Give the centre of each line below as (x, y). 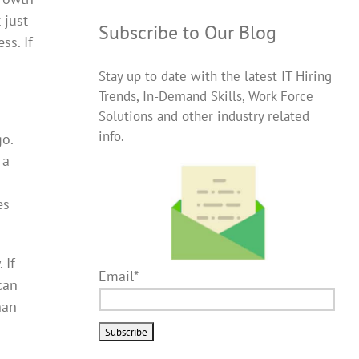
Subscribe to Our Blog (187, 33)
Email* (118, 276)
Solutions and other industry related (204, 117)
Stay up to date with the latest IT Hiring (215, 77)
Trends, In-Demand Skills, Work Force (206, 97)
